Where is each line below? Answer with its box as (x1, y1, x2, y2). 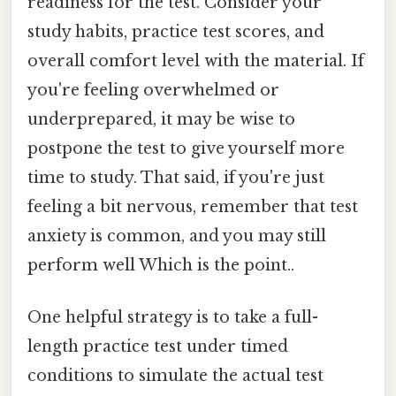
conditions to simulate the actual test (27, 366, 324, 386)
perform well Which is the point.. (27, 255, 294, 275)
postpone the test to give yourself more (27, 139, 345, 158)
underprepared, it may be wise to (27, 110, 295, 129)
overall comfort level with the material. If (27, 51, 364, 71)
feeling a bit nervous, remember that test (27, 197, 358, 217)
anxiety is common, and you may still (27, 226, 326, 246)
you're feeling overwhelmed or (27, 80, 279, 100)
